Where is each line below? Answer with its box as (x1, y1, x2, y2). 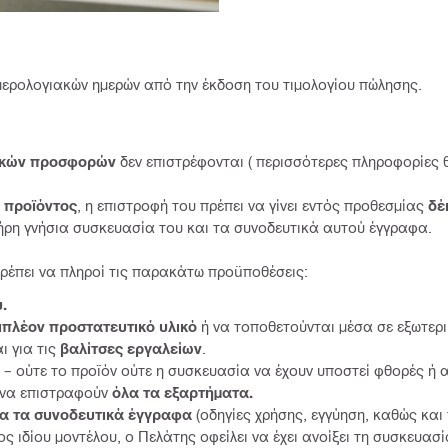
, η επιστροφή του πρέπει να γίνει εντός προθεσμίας (77, 195, 424, 214)
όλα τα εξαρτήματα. (112, 382, 253, 401)
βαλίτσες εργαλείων (60, 338, 202, 357)
